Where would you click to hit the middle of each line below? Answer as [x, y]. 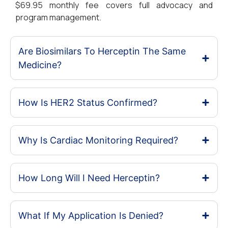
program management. [58, 18]
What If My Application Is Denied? [91, 216]
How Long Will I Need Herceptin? [89, 178]
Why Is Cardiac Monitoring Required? [98, 140]
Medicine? [40, 65]
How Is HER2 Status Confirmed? [88, 103]
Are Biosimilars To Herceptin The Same [102, 51]
